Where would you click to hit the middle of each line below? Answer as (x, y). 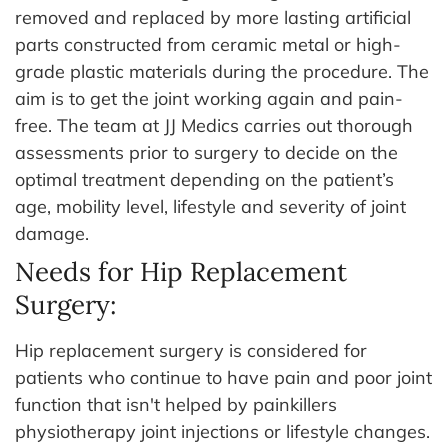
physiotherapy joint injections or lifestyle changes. (222, 431)
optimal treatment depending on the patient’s (204, 179)
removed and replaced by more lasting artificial (213, 17)
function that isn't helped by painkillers (176, 404)
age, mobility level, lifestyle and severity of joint (210, 206)
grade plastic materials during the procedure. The (222, 71)
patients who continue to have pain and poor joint (223, 377)
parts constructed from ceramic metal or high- (208, 44)
